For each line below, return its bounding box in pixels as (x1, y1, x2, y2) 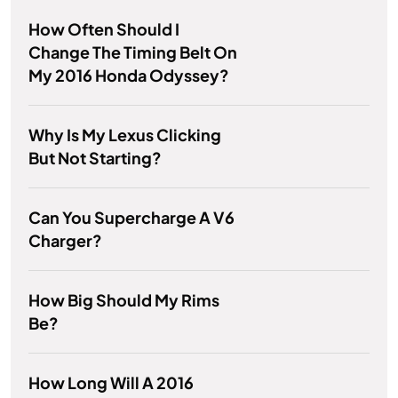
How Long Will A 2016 (28, 372, 194, 394)
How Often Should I (28, 19, 179, 40)
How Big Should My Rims (28, 290, 219, 311)
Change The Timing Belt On (28, 42, 237, 63)
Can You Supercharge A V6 (28, 207, 235, 228)
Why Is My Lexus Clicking (28, 124, 221, 146)
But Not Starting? (28, 147, 162, 169)
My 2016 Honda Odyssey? (28, 65, 229, 86)
